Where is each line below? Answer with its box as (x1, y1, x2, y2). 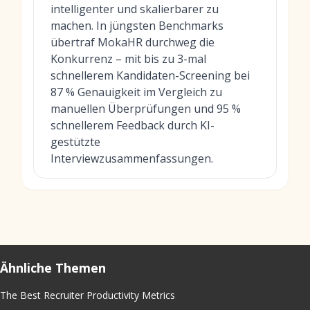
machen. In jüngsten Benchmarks (51, 18, 224, 33)
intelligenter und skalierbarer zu (51, 1, 219, 17)
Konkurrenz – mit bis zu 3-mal (51, 51, 206, 66)
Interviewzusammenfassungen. (51, 151, 213, 166)
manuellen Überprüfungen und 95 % (51, 101, 241, 116)
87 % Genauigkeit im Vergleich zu (51, 84, 222, 100)
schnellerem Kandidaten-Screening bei (51, 68, 250, 83)
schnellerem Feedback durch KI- (51, 118, 215, 133)
